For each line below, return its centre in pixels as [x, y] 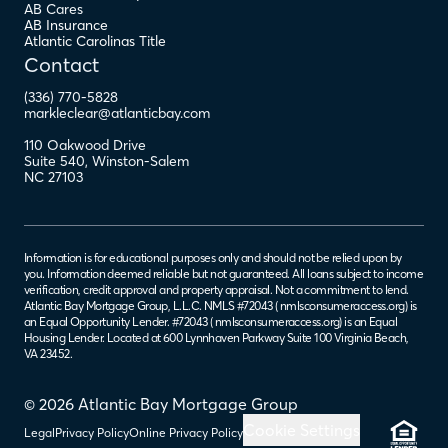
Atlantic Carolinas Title [95, 40]
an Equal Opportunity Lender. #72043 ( [118, 321]
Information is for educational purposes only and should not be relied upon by [213, 257]
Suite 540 [54, 160]
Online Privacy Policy [186, 432]
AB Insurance [66, 24]
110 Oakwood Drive [85, 144]
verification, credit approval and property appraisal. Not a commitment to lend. [216, 289]
